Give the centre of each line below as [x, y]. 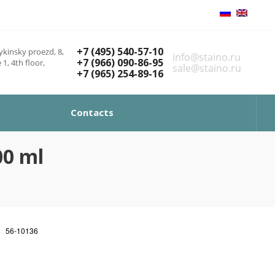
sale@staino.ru [207, 68]
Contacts [92, 112]
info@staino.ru [207, 57]
